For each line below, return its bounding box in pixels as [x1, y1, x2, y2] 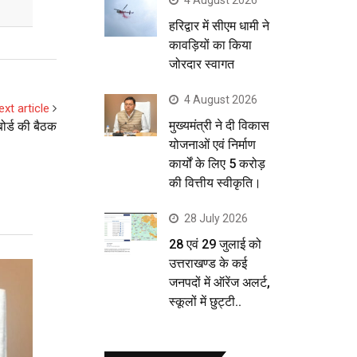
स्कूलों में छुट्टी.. [169, 293, 241, 309]
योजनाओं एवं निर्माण [169, 136, 256, 152]
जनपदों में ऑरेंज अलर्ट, [169, 274, 270, 290]
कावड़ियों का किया [169, 37, 252, 53]
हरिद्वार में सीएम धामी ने [169, 18, 269, 33]
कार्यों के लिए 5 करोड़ [169, 155, 265, 171]
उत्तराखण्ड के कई [169, 255, 247, 271]
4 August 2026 [184, 92, 257, 106]
